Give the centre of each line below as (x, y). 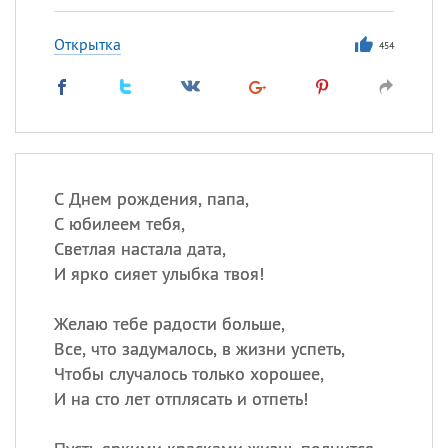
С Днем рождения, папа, (151, 198)
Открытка (87, 44)
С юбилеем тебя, (119, 223)
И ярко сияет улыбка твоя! (158, 273)
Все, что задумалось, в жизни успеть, (199, 348)
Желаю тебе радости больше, (169, 323)
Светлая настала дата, (139, 248)
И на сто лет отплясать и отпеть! (180, 398)
